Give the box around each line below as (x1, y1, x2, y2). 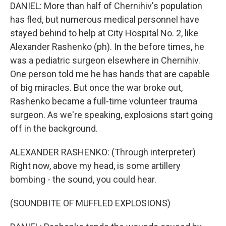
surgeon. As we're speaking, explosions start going (10, 109, 213, 120)
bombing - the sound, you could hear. (10, 174, 156, 185)
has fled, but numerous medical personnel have (10, 14, 199, 25)
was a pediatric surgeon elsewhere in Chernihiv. (10, 55, 200, 66)
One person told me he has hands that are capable (10, 69, 210, 79)
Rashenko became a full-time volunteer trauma (10, 96, 197, 106)
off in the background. (10, 123, 98, 134)
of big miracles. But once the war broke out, (10, 82, 183, 93)
